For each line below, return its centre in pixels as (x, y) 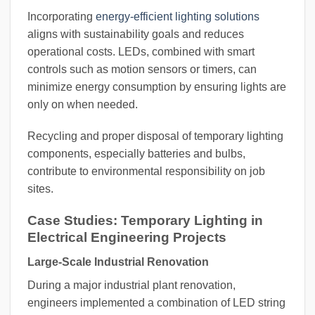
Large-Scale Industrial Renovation (118, 262)
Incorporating (62, 16)
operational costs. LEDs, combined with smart (141, 51)
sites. (40, 189)
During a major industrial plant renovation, (131, 285)
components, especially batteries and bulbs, (136, 154)
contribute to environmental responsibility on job (146, 172)
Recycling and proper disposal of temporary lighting (155, 136)
